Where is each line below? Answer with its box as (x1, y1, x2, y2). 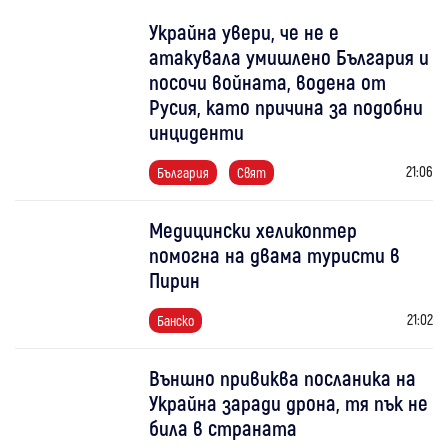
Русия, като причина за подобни (149, 94, 424, 120)
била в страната (149, 415, 298, 441)
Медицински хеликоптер (149, 217, 358, 243)
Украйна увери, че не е (149, 19, 340, 45)
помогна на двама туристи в (149, 242, 401, 268)
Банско (157, 312, 195, 330)
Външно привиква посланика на (149, 365, 417, 391)
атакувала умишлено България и (149, 44, 430, 70)
